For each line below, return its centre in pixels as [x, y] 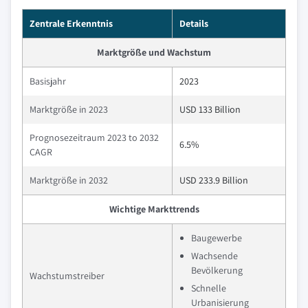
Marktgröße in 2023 [69, 109]
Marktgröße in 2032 [69, 180]
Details [194, 23]
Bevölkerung [217, 270]
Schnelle [209, 288]
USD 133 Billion [210, 109]
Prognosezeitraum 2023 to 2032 [94, 137]
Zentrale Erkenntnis [71, 23]
